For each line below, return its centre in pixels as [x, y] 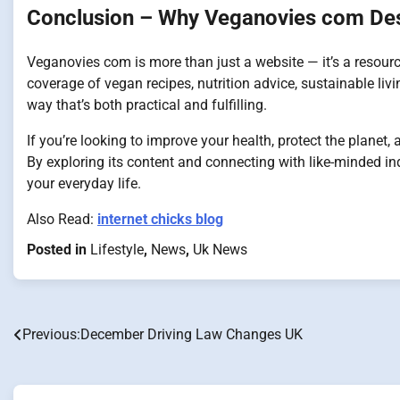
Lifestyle [117, 249]
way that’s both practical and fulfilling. [147, 104]
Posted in [58, 249]
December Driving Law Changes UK [192, 334]
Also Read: [62, 219]
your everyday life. [84, 183]
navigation [62, 371]
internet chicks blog [160, 219]
